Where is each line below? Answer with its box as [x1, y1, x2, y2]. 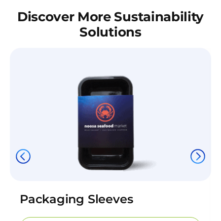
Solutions [79, 24, 142, 40]
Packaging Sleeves [20, 191, 133, 206]
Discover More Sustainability [17, 8, 204, 25]
